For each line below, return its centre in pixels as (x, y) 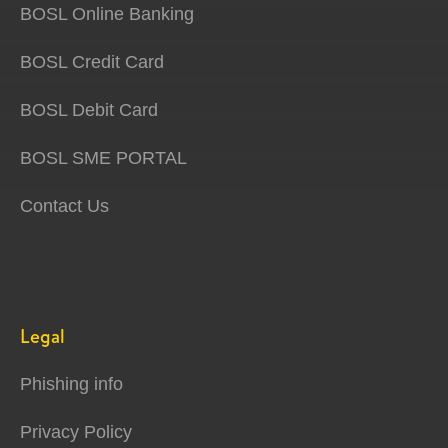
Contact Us (64, 206)
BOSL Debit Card (89, 110)
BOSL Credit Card (92, 62)
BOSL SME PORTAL (103, 158)
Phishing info (71, 384)
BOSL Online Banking (107, 14)
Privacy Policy (76, 432)
